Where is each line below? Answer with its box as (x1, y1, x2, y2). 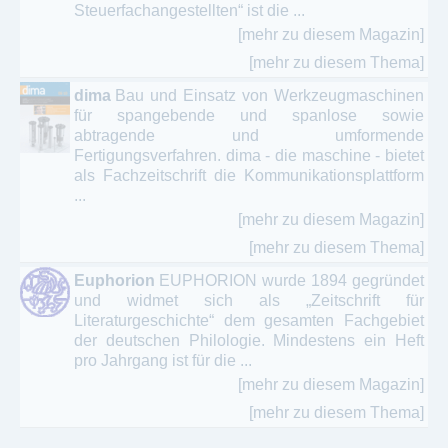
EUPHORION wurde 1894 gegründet (159, 271, 424, 289)
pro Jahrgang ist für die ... (74, 351, 252, 369)
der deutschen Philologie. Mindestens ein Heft (74, 331, 424, 349)
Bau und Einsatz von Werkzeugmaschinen (115, 86, 424, 104)
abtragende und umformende (74, 126, 424, 144)
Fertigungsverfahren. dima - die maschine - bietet (74, 146, 424, 164)
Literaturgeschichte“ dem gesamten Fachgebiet (74, 311, 424, 329)
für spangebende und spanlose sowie (74, 106, 424, 124)
